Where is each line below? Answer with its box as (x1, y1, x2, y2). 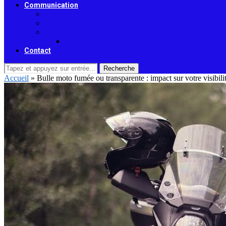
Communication (24, 1, 78, 9)
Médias (44, 10, 70, 18)
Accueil (4, 74, 29, 82)
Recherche (103, 65, 135, 72)
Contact (24, 46, 51, 54)
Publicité (44, 19, 74, 27)
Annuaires (65, 37, 98, 45)
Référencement (44, 28, 96, 36)
